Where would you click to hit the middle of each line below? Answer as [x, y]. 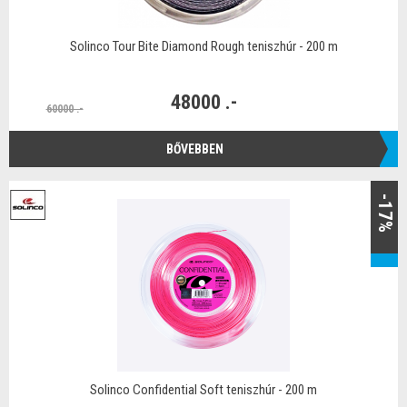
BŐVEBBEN [194, 149]
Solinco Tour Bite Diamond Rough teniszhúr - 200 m [203, 46]
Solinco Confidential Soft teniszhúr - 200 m [203, 390]
